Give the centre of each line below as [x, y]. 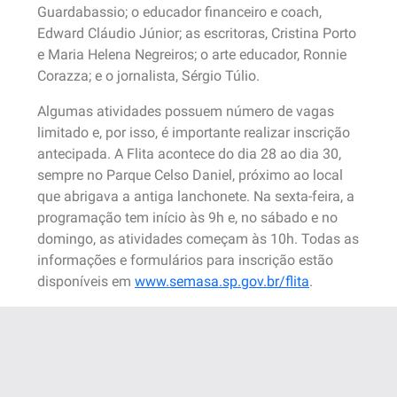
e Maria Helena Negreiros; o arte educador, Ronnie [192, 54]
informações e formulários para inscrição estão [185, 260]
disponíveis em [86, 281]
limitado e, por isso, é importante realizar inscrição [194, 132]
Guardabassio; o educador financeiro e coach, [179, 12]
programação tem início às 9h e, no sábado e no [187, 218]
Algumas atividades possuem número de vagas [186, 111]
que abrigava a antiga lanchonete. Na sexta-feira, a [196, 196]
